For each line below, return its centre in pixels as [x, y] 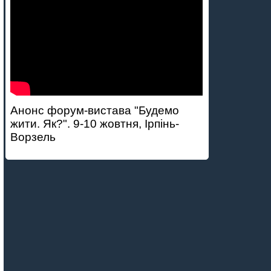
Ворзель [33, 137]
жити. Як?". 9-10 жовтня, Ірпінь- [95, 124]
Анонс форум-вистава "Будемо [95, 110]
